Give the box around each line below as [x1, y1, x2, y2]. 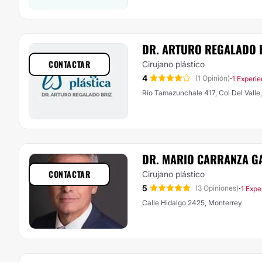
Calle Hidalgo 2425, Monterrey [142, 198, 242, 207]
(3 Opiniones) [195, 184, 239, 192]
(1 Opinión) [195, 74, 230, 82]
